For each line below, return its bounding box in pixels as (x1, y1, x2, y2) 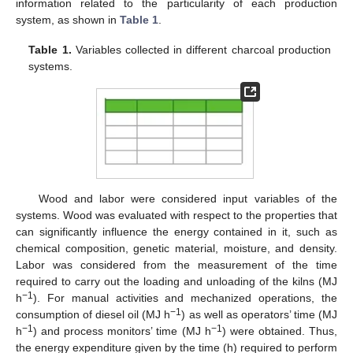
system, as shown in (16, 13, 120, 26)
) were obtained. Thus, (221, 324, 338, 337)
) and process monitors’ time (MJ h (33, 324, 211, 337)
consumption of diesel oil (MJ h (16, 307, 171, 321)
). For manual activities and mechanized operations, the (33, 291, 337, 304)
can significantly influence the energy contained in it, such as (16, 225, 337, 238)
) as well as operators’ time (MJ (181, 307, 338, 321)
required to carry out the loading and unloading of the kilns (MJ (16, 274, 337, 288)
